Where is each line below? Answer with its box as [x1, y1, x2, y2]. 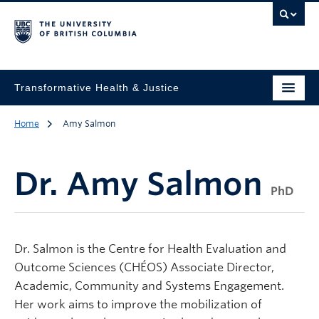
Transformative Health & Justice [14, 81, 179, 93]
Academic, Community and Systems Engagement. [14, 279, 284, 293]
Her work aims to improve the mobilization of [14, 298, 262, 311]
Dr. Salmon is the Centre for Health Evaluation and [14, 242, 286, 256]
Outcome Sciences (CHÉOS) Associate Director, [14, 261, 274, 274]
